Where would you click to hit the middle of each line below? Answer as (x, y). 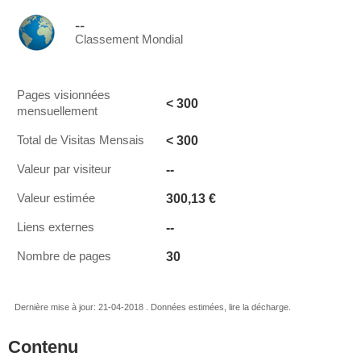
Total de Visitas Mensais (81, 140)
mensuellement (57, 111)
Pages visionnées (64, 95)
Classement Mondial (129, 39)
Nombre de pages (64, 256)
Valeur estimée (56, 198)
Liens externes (56, 227)
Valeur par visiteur (64, 169)
